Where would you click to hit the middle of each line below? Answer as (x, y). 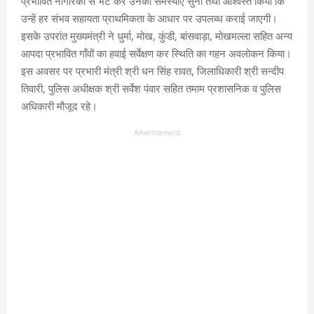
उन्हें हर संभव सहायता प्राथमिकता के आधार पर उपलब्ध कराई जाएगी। (149, 19)
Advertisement (157, 133)
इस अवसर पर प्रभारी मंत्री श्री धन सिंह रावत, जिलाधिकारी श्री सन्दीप (152, 71)
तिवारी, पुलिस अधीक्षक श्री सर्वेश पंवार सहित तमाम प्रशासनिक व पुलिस (151, 89)
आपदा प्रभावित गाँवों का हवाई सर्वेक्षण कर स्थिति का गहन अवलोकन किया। (156, 54)
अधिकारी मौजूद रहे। (59, 106)
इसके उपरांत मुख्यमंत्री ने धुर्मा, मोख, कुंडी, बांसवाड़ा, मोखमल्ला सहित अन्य (157, 36)
